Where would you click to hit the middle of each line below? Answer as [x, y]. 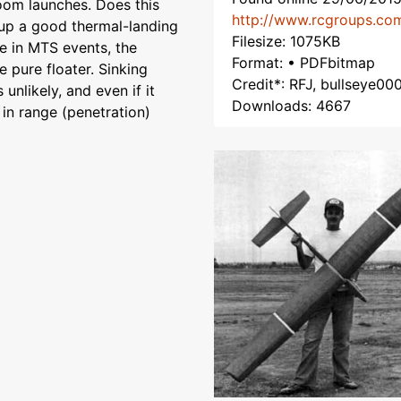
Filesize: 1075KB [286, 41]
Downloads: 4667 [291, 106]
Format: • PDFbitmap [303, 63]
